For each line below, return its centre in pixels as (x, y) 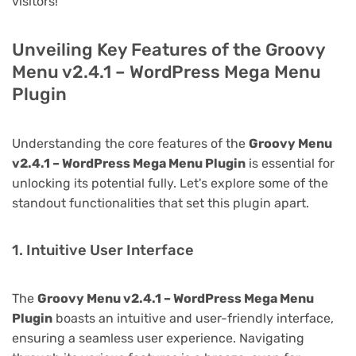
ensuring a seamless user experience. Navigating (158, 338)
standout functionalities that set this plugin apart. (161, 203)
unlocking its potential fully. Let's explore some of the (170, 183)
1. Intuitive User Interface (103, 250)
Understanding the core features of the (130, 143)
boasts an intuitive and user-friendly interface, (193, 318)
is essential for (290, 163)
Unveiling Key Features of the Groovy (168, 49)
